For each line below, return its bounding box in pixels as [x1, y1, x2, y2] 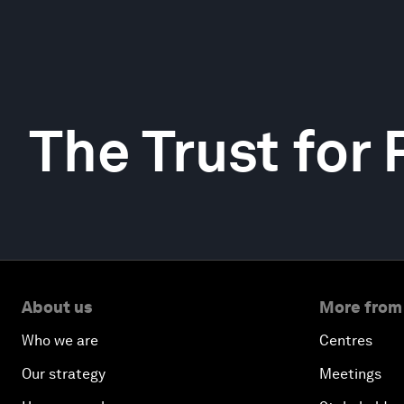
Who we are [22, 332, 98, 349]
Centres [319, 332, 372, 349]
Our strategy [22, 365, 106, 382]
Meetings [319, 365, 381, 382]
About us [22, 298, 92, 317]
